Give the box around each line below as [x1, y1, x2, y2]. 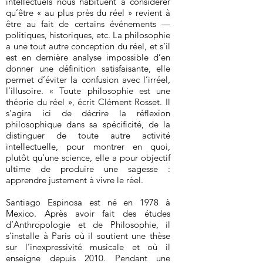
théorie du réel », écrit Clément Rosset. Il [6, 96, 170, 107]
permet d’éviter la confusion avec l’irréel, [6, 74, 170, 85]
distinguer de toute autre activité [6, 130, 170, 141]
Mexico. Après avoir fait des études [6, 208, 170, 219]
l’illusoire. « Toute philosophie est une [6, 85, 170, 96]
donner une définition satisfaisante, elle [6, 63, 170, 74]
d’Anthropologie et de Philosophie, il [6, 219, 170, 230]
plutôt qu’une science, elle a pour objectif [6, 152, 170, 163]
